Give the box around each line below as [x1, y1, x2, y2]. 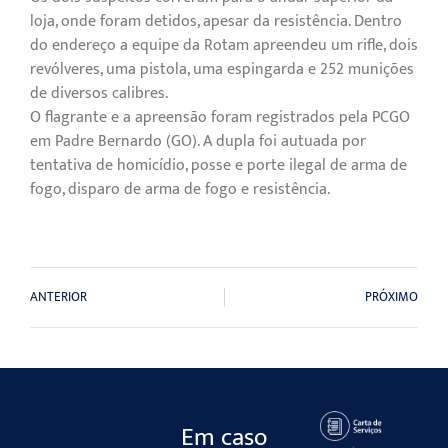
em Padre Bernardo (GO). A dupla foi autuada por [30, 128, 366, 156]
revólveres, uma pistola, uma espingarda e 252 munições [30, 56, 414, 84]
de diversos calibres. [30, 80, 168, 108]
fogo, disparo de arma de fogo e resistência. [30, 176, 330, 204]
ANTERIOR [30, 286, 87, 308]
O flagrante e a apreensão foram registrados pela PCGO [30, 104, 410, 132]
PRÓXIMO [365, 286, 418, 308]
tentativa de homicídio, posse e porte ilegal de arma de [30, 152, 407, 180]
